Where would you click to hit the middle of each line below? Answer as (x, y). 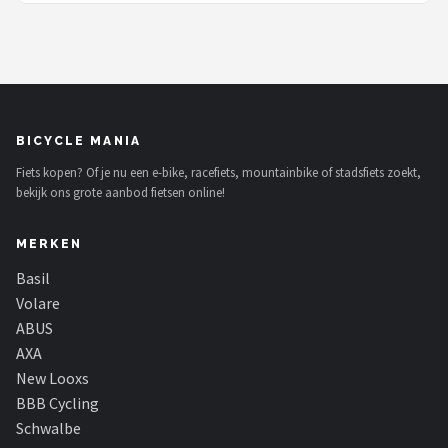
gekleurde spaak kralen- (130, 19)
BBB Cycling (57, 403)
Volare (38, 303)
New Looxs (52, 378)
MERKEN (49, 244)
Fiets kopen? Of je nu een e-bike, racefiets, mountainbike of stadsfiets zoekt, (218, 172)
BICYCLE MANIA (79, 141)
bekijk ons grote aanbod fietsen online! (120, 192)
